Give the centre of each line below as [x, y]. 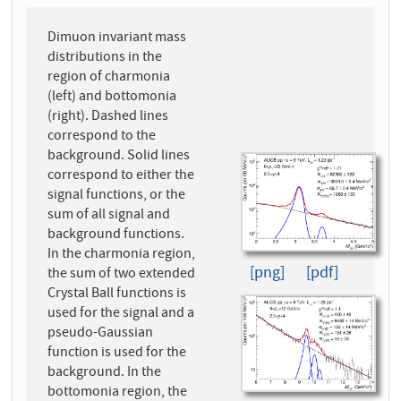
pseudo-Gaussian [101, 334]
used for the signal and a [121, 315]
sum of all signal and [109, 216]
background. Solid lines [119, 157]
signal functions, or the [117, 196]
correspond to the [102, 137]
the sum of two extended [122, 275]
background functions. [116, 236]
